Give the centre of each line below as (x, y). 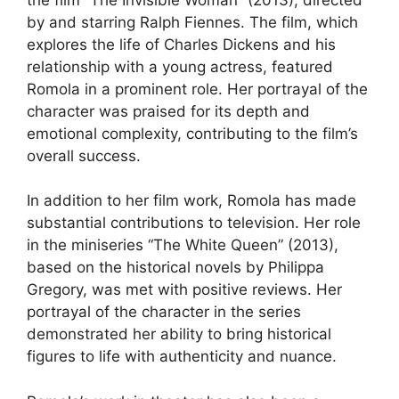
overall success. (84, 155)
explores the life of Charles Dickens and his (181, 44)
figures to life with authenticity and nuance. (182, 356)
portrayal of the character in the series (164, 312)
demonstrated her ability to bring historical (179, 334)
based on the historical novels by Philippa (175, 267)
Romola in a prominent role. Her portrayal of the (197, 89)
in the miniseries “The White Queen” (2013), (183, 245)
